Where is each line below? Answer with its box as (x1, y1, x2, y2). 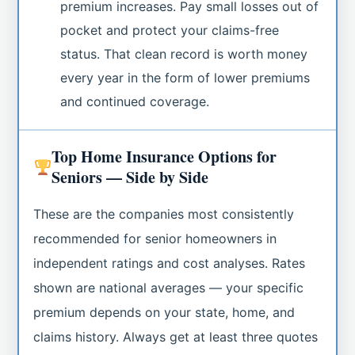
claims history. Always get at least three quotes (33, 328, 319, 345)
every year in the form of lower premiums (60, 69, 311, 86)
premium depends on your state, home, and (33, 303, 296, 320)
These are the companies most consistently (33, 205, 295, 222)
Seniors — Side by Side (52, 165, 209, 189)
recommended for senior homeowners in (33, 230, 277, 246)
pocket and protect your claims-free (60, 21, 280, 38)
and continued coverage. (60, 93, 210, 109)
